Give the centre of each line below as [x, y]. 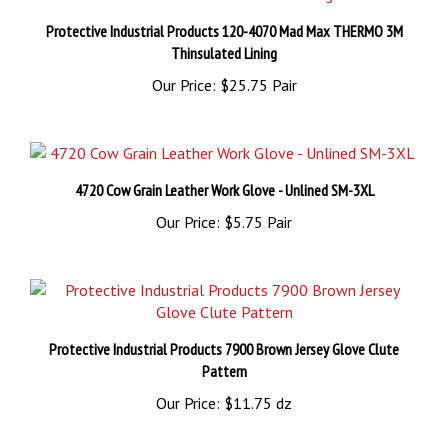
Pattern [224, 354]
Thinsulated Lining [224, 36]
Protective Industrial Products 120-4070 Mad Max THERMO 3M [224, 14]
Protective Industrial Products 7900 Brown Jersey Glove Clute [224, 332]
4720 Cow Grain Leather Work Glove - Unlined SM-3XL [224, 173]
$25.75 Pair [256, 68]
